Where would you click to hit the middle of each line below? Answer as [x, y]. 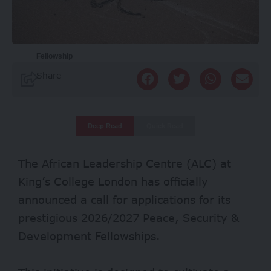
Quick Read [165, 126]
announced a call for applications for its [124, 199]
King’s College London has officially [113, 181]
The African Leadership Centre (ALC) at [125, 163]
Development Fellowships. [89, 236]
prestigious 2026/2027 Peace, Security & [129, 217]
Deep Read [105, 126]
